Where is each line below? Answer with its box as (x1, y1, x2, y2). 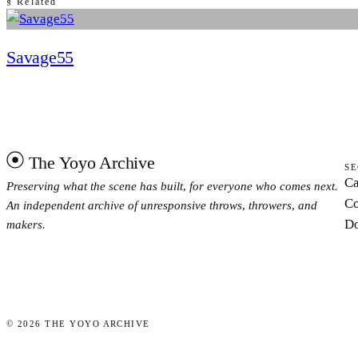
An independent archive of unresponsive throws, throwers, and (6, 198, 317, 212)
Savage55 (6, 46, 74, 67)
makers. (6, 217, 46, 231)
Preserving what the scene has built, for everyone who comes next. (6, 179, 338, 193)
